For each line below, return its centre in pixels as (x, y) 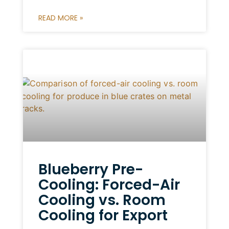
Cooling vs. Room (102, 200)
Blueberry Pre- (90, 169)
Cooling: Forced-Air (109, 185)
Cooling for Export (103, 215)
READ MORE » (60, 18)
